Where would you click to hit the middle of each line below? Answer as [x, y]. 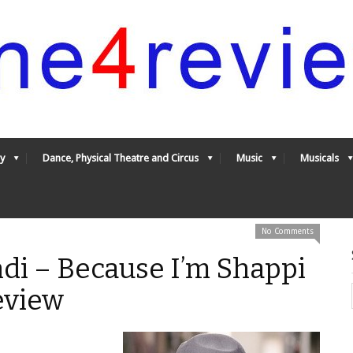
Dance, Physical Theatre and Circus [121, 158]
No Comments [288, 231]
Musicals [320, 158]
